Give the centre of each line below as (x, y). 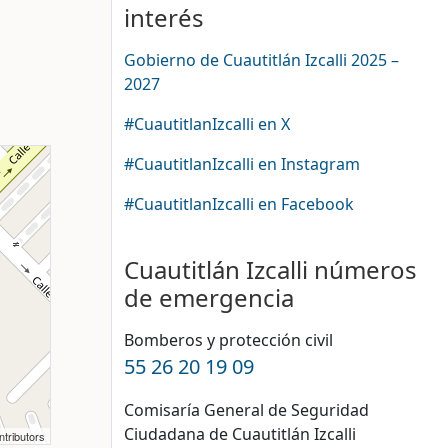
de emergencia (209, 297)
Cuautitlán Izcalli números (270, 269)
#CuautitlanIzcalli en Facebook (239, 204)
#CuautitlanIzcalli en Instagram (242, 164)
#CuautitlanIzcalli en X (207, 124)
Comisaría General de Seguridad (246, 410)
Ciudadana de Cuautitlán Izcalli (240, 434)
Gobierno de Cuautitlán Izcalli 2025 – (261, 60)
